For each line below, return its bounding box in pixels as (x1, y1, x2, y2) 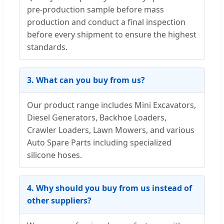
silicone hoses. (27, 149, 82, 161)
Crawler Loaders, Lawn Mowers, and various (27, 124, 194, 136)
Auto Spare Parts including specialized (27, 137, 171, 148)
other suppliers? (27, 195, 91, 206)
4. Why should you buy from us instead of (27, 182, 192, 194)
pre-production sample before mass (27, 4, 164, 15)
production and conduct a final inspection (27, 16, 185, 28)
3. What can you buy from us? (27, 74, 145, 86)
